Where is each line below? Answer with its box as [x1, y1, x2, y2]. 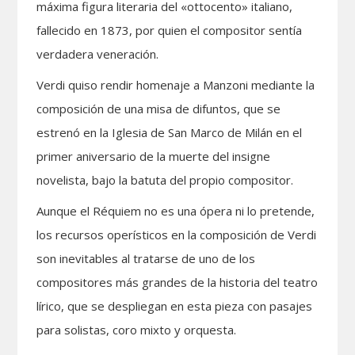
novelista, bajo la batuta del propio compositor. [36, 172, 294, 188]
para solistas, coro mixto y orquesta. [36, 322, 237, 338]
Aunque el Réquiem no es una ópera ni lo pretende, [36, 203, 315, 219]
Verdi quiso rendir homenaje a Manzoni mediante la [36, 77, 315, 93]
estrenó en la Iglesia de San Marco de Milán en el [36, 124, 303, 140]
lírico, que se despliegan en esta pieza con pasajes [36, 298, 313, 314]
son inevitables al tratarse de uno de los [36, 250, 256, 266]
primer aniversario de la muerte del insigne [36, 148, 271, 164]
